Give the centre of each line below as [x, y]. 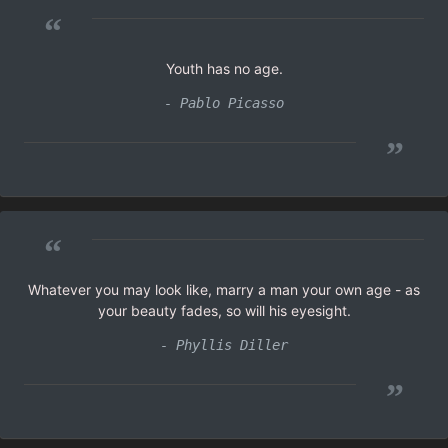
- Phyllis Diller [224, 344]
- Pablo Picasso [224, 102]
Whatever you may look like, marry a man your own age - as [224, 289]
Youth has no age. [224, 68]
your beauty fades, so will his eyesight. [224, 310]
